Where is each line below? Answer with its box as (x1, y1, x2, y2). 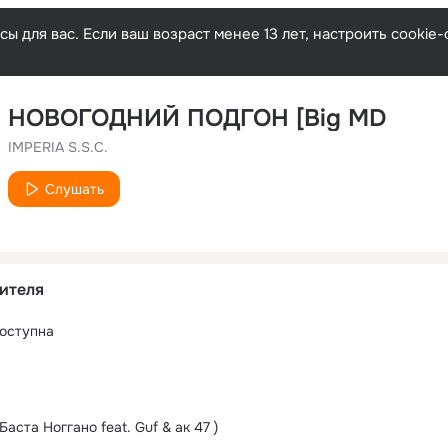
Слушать (45, 180, 104, 198)
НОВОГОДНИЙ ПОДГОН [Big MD (8, 103, 386, 133)
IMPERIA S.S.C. (8, 138, 108, 156)
